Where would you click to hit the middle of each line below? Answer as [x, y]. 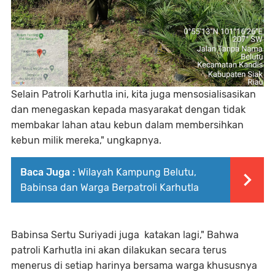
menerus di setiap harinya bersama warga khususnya [134, 265]
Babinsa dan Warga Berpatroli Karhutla [110, 188]
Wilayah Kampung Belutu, [137, 172]
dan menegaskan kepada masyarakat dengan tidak [128, 110]
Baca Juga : [48, 172]
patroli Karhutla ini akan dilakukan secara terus [119, 250]
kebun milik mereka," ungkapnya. [87, 140]
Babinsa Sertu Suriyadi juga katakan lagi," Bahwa [125, 235]
